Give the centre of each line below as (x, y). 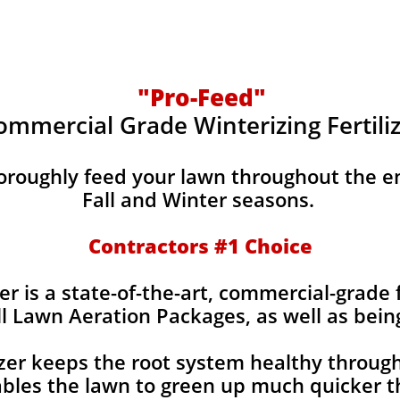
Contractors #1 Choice (200, 246)
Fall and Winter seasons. (200, 199)
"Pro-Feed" (202, 97)
